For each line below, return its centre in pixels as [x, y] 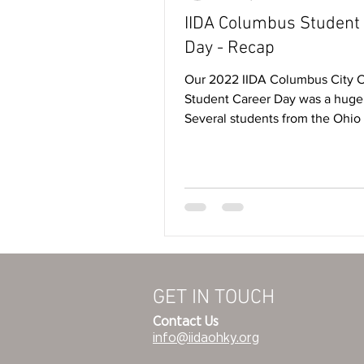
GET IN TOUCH [214, 298]
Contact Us [186, 321]
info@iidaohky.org [206, 337]
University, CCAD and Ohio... [266, 138]
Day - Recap [230, 48]
